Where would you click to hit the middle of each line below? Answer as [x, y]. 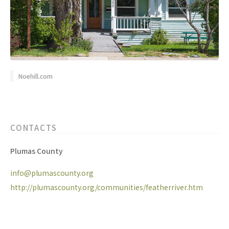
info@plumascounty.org [52, 173]
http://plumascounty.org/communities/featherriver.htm [107, 187]
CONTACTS [34, 128]
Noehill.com [36, 76]
